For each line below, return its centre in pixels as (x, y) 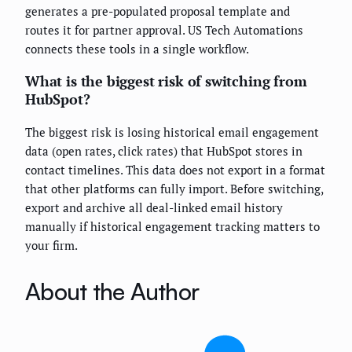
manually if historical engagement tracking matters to (172, 226)
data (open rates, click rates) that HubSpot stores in (164, 151)
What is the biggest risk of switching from (166, 81)
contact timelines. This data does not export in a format (175, 170)
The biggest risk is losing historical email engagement (172, 132)
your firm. (51, 245)
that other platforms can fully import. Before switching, (174, 189)
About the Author (112, 291)
